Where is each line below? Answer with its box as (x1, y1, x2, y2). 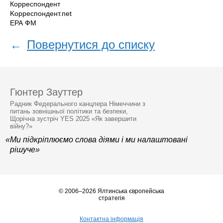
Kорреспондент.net (10, 9, 72, 17)
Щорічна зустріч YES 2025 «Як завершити (10, 114, 136, 122)
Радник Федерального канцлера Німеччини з (10, 100, 145, 108)
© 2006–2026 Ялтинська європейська (59, 187, 164, 195)
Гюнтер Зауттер (10, 86, 83, 98)
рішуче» (10, 145, 40, 154)
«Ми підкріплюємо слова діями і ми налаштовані (5, 135, 188, 144)
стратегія (98, 194, 125, 202)
